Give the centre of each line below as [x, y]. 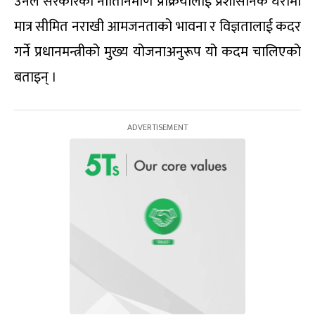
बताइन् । [36, 77]
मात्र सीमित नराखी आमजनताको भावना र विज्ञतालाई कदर [157, 26]
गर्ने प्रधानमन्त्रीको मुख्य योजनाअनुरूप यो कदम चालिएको [157, 52]
